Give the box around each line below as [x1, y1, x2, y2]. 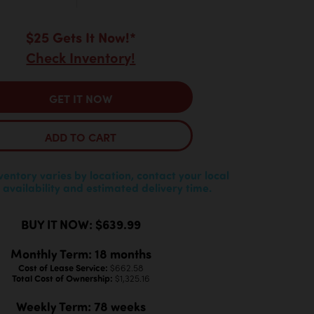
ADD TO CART [45, 129, 117, 145]
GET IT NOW [49, 90, 113, 107]
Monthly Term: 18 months [10, 245, 151, 263]
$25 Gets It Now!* [25, 27, 136, 46]
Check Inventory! [26, 47, 136, 67]
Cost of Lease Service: [18, 261, 110, 274]
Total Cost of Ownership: [11, 272, 115, 285]
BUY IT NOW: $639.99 [20, 216, 141, 233]
